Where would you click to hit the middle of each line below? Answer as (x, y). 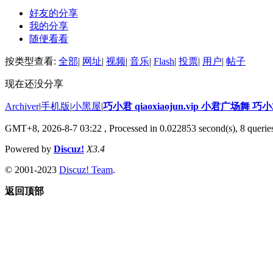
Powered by (29, 149)
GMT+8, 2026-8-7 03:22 (53, 128)
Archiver (22, 106)
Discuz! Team (86, 169)
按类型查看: (32, 61)
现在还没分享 (34, 83)
